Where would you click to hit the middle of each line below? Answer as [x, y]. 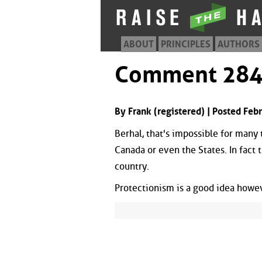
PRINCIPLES [186, 44]
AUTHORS [239, 44]
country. [132, 166]
